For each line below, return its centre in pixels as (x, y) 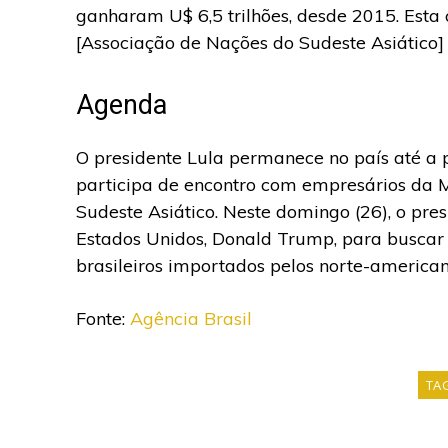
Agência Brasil (191, 318)
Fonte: (103, 318)
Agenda (121, 105)
